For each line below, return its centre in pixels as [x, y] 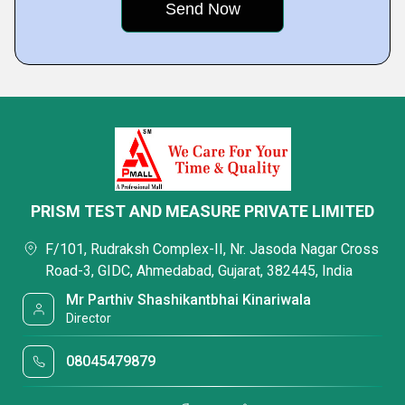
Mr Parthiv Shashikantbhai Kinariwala [189, 300]
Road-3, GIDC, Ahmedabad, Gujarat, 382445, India [199, 271]
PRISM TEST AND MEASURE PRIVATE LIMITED [202, 211]
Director [89, 318]
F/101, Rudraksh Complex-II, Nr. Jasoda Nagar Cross [212, 249]
